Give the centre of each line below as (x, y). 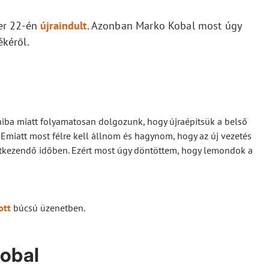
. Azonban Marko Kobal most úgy (164, 26)
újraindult (64, 26)
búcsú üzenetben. (48, 208)
